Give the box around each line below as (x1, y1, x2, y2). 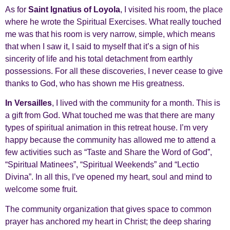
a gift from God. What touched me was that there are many (5, 111, 215, 120)
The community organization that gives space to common (5, 204, 212, 214)
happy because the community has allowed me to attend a (5, 136, 216, 145)
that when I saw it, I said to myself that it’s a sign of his (5, 42, 199, 51)
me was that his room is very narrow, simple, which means (5, 30, 215, 39)
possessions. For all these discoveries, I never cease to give (5, 67, 223, 76)
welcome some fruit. (5, 185, 78, 194)
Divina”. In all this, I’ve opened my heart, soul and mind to (5, 172, 212, 182)
